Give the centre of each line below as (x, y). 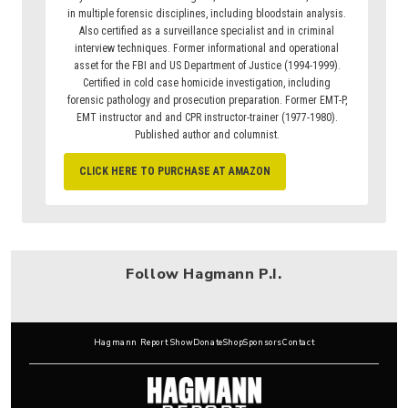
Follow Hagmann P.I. (204, 274)
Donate (208, 342)
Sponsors (263, 342)
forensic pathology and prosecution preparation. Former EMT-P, (207, 100)
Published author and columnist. (207, 134)
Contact (299, 342)
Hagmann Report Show (143, 342)
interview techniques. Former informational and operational (207, 48)
